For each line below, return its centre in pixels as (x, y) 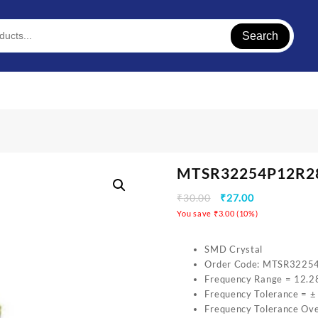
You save (195, 214)
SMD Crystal (234, 250)
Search (261, 35)
